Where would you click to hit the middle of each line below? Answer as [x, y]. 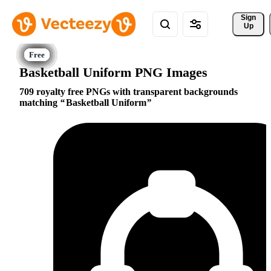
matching [40, 103]
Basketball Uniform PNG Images [113, 72]
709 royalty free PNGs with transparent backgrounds [129, 92]
